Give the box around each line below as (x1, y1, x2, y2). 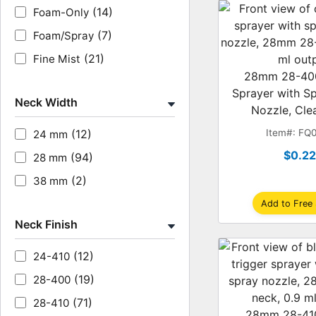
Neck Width (15, 95, 78, 109)
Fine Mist (33, 52, 80, 66)
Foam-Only (33, 6, 89, 19)
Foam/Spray (33, 29, 94, 42)
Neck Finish (15, 217, 78, 231)
